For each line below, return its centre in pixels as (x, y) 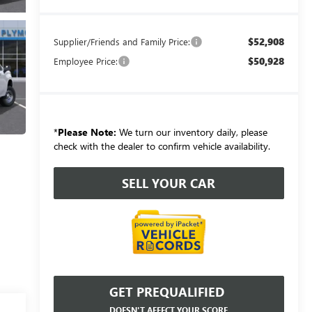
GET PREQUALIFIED (167, 291)
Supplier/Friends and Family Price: (122, 41)
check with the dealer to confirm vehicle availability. (162, 146)
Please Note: (87, 132)
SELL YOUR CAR (169, 183)
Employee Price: (85, 61)
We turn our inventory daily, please (192, 132)
